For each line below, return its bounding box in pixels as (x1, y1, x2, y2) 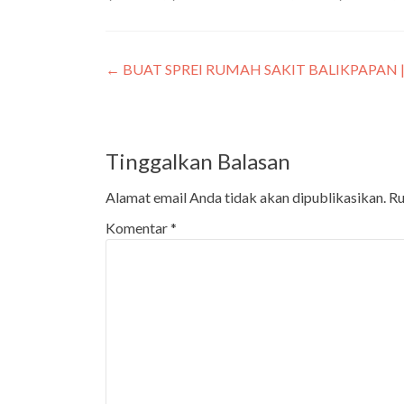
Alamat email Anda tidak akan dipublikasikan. (106, 188, 386, 206)
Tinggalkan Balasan (106, 147, 290, 174)
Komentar (106, 218, 170, 236)
